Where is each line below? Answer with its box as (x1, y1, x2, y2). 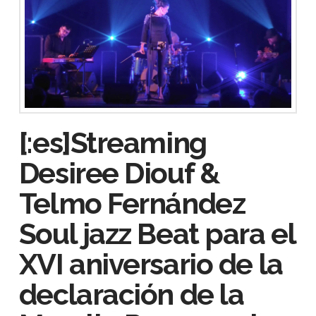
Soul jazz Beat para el (18, 216, 296, 251)
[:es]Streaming (18, 125, 207, 160)
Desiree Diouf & (18, 155, 220, 190)
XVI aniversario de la (18, 246, 283, 281)
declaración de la (18, 276, 244, 312)
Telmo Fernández (18, 186, 245, 221)
